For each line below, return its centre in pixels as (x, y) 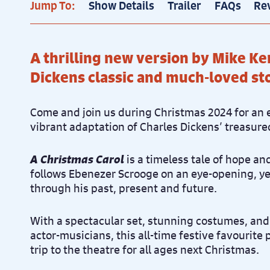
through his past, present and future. (124, 188)
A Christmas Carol (77, 159)
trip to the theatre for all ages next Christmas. (145, 250)
